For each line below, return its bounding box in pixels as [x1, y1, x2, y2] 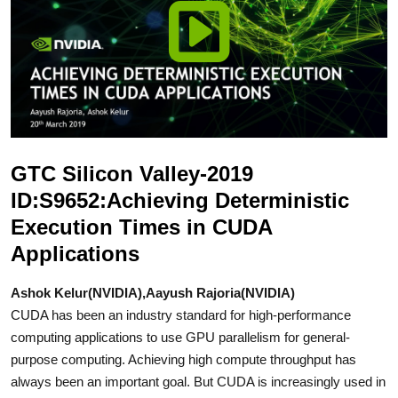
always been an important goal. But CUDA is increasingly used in [11, 373, 386, 389]
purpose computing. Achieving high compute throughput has [11, 351, 356, 367]
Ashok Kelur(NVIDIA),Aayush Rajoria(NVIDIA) [11, 284, 295, 300]
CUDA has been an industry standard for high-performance [11, 306, 351, 322]
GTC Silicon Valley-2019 [11, 161, 253, 186]
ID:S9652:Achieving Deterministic [11, 187, 349, 212]
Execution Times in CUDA [11, 214, 272, 239]
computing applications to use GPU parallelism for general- [11, 329, 350, 345]
